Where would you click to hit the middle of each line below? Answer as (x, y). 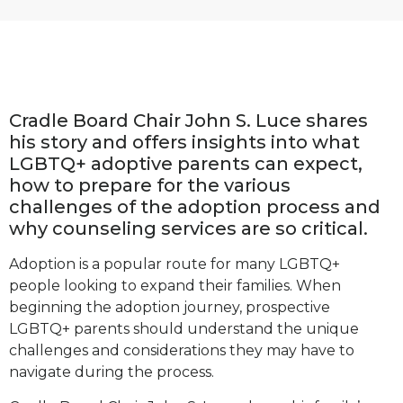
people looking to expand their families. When (175, 286)
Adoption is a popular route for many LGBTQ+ (175, 264)
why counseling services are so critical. (191, 229)
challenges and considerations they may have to (182, 351)
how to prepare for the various (150, 186)
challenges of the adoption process (177, 207)
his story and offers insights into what (184, 143)
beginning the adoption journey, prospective (170, 308)
